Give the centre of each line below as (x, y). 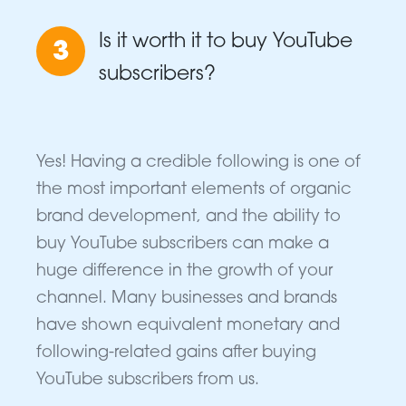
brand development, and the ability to (188, 217)
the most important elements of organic (194, 190)
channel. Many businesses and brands (187, 299)
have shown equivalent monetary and (188, 326)
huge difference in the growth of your (184, 272)
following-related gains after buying (176, 353)
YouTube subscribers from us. (148, 381)
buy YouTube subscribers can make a (183, 245)
